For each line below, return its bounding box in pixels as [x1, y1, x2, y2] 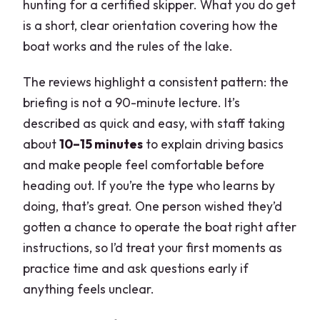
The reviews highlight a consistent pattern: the [23, 73, 289, 90]
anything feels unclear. [23, 280, 155, 297]
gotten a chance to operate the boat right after [23, 218, 297, 235]
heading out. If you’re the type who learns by [23, 176, 276, 194]
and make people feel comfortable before [23, 156, 265, 173]
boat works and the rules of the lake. [23, 37, 234, 54]
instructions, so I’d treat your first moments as [23, 239, 283, 256]
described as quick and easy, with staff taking [23, 114, 286, 131]
